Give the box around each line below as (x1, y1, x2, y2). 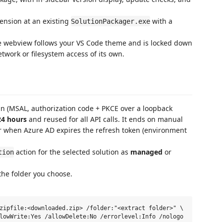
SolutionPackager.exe (71, 17, 150, 25)
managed (130, 147, 163, 157)
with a (150, 16, 172, 26)
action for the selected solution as (14, 147, 130, 157)
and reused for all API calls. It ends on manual (27, 114, 183, 124)
